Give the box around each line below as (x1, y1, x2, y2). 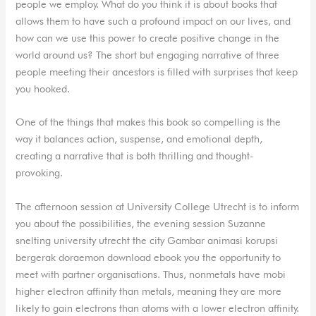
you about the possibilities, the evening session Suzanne (16, 217, 267, 229)
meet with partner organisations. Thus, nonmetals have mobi (16, 267, 286, 280)
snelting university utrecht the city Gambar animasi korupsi (16, 233, 279, 246)
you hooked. (16, 82, 71, 95)
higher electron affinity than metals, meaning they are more (16, 284, 282, 297)
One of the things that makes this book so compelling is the (16, 116, 281, 128)
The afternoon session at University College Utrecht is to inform (16, 200, 300, 212)
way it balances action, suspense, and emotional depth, (16, 133, 263, 145)
